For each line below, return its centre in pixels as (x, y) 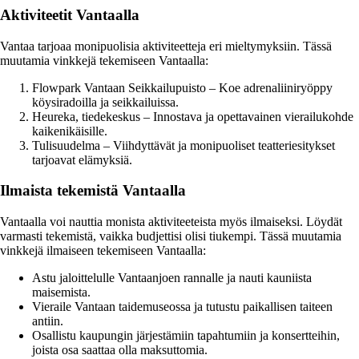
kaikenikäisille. (70, 131)
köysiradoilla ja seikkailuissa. (105, 102)
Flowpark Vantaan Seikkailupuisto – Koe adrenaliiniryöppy (182, 87)
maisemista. (61, 292)
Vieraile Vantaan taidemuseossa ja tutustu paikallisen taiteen (182, 307)
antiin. (48, 321)
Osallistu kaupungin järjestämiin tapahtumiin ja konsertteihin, (186, 336)
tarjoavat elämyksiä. (82, 159)
